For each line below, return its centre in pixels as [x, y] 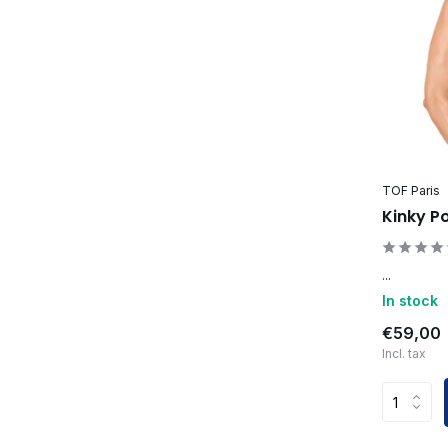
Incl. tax [404, 353]
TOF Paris [411, 190]
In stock [410, 300]
